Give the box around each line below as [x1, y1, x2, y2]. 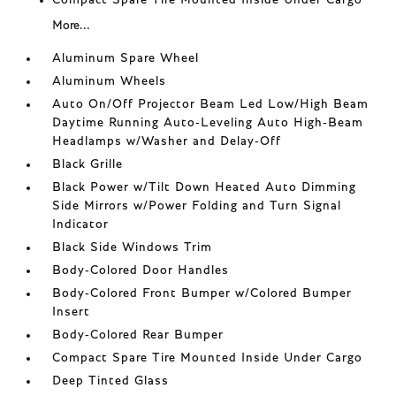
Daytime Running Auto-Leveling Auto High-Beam [52, 116, 364, 129]
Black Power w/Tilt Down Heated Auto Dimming [52, 180, 357, 194]
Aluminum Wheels [52, 74, 167, 88]
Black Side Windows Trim [52, 240, 213, 254]
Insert [52, 305, 91, 318]
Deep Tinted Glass [52, 374, 170, 387]
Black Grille [52, 157, 124, 171]
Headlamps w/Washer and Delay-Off [52, 134, 282, 148]
